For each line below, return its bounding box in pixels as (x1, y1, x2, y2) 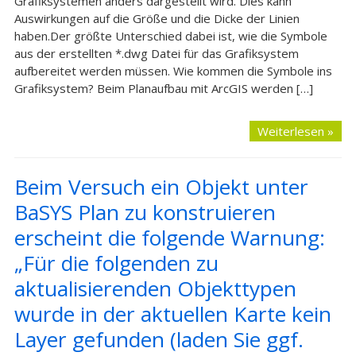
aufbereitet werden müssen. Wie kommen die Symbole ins (14, 63, 332, 79)
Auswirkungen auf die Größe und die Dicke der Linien (14, 10, 300, 26)
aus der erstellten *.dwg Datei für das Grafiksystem (14, 45, 299, 61)
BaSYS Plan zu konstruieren (14, 198, 276, 226)
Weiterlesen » (257, 123, 335, 139)
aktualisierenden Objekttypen (14, 274, 296, 303)
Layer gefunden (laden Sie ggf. (14, 325, 304, 354)
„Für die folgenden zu (14, 249, 219, 277)
